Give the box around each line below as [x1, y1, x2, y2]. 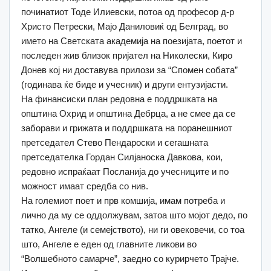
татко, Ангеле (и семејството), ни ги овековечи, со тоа [21, 224, 244, 235]
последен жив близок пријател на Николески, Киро [21, 50, 232, 61]
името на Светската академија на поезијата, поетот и [21, 36, 242, 47]
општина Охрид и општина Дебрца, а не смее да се [21, 108, 235, 119]
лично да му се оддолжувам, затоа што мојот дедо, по [21, 210, 247, 221]
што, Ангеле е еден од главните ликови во [21, 239, 197, 250]
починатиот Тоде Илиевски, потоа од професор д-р [21, 7, 234, 18]
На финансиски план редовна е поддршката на [21, 94, 217, 105]
